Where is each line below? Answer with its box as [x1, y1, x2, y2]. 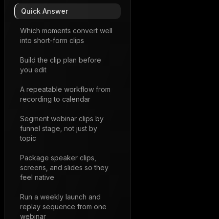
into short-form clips [20, 36, 84, 44]
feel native [20, 173, 54, 181]
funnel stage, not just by [20, 124, 97, 132]
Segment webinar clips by [20, 114, 104, 123]
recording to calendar [20, 95, 90, 103]
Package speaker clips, [20, 153, 96, 162]
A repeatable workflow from [20, 85, 110, 93]
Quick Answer [21, 7, 68, 15]
